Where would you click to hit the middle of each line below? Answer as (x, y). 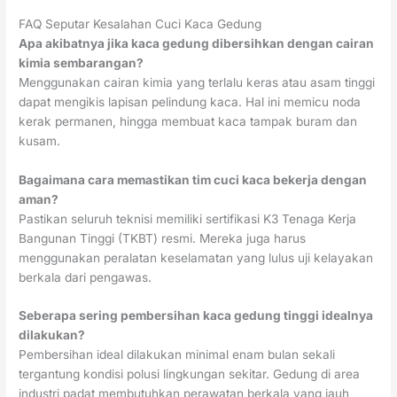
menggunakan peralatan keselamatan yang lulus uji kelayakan (196, 257)
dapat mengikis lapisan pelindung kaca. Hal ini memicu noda (190, 101)
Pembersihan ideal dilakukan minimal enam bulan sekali (177, 355)
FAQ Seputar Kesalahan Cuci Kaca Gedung (140, 23)
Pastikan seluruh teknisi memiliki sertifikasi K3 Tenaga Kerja (188, 218)
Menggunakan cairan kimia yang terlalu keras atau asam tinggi (197, 82)
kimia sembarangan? (82, 62)
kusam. (40, 140)
